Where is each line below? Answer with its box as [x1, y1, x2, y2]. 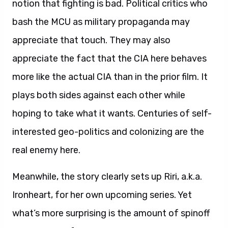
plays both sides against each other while [12, 90, 185, 101]
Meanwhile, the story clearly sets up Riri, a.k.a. [12, 171, 202, 182]
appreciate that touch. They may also [12, 35, 170, 46]
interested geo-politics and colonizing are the [12, 126, 204, 137]
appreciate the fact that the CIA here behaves [12, 53, 207, 64]
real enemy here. [12, 145, 80, 156]
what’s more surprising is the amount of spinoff [12, 208, 210, 219]
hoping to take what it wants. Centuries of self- [12, 108, 212, 119]
